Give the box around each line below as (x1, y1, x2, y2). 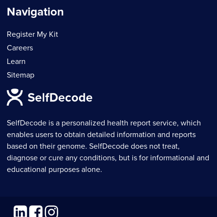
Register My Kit (7, 29, 58, 39)
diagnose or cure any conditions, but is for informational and (7, 153, 209, 163)
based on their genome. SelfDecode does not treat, (7, 141, 180, 152)
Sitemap (7, 70, 34, 80)
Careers (7, 43, 33, 53)
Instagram (43, 205, 76, 215)
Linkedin (12, 205, 41, 215)
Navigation (7, 4, 64, 19)
